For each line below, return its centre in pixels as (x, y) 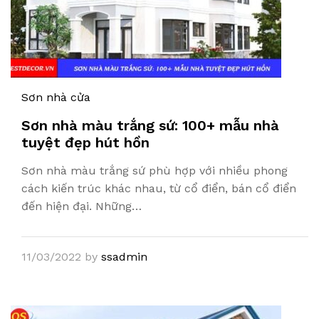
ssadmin (124, 257)
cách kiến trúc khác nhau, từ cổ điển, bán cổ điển (159, 188)
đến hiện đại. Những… (82, 206)
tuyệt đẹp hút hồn (85, 142)
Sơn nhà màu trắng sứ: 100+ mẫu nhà (150, 125)
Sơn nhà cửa (56, 97)
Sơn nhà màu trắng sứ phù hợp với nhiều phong (155, 171)
